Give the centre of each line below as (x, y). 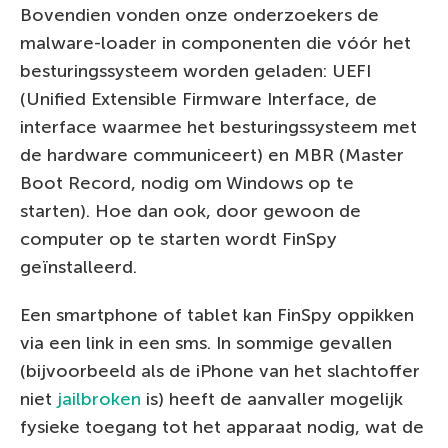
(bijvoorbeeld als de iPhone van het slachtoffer (220, 370)
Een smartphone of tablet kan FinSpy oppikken (217, 314)
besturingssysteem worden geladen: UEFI (195, 70)
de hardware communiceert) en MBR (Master (212, 154)
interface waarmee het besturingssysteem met (218, 126)
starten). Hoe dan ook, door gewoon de (190, 210)
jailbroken (99, 398)
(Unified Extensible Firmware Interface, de (198, 98)
